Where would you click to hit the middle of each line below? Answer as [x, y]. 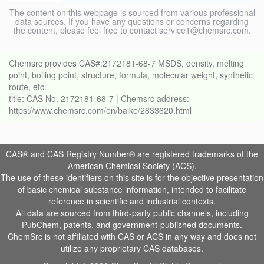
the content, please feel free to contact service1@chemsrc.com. [132, 30]
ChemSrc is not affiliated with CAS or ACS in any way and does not [132, 237]
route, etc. [28, 87]
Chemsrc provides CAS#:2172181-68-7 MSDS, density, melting [126, 63]
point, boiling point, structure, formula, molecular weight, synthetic [131, 75]
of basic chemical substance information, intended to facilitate [132, 189]
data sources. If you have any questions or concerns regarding [132, 22]
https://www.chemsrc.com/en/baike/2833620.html [100, 110]
